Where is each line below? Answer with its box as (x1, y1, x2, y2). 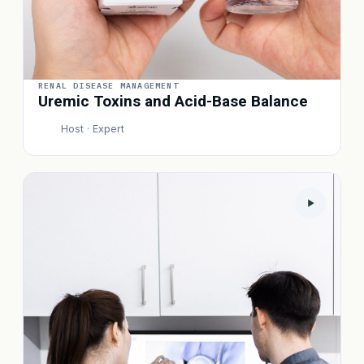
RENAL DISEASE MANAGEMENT (38, 80, 179, 91)
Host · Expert (61, 123, 124, 135)
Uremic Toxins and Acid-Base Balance (38, 92, 308, 110)
